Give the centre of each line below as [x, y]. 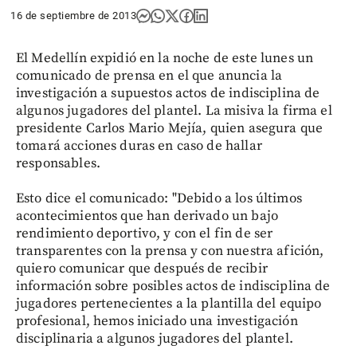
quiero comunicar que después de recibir [142, 268]
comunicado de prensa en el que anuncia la [149, 75]
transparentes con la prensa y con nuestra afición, [170, 251]
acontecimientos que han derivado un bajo [147, 216]
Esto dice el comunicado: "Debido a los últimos [159, 198]
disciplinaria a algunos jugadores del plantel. [155, 338]
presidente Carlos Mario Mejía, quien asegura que [170, 128]
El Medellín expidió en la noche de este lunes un [165, 58]
